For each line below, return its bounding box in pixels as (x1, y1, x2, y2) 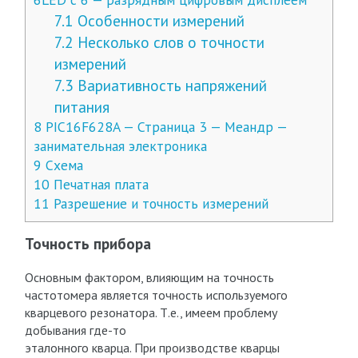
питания (54, 97, 110, 117)
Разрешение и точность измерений (49, 194, 268, 213)
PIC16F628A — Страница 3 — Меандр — (41, 117, 287, 136)
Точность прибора (24, 234, 151, 253)
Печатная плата (49, 175, 149, 193)
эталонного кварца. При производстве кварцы (24, 340, 280, 356)
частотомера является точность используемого (24, 287, 288, 303)
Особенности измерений (74, 10, 245, 30)
